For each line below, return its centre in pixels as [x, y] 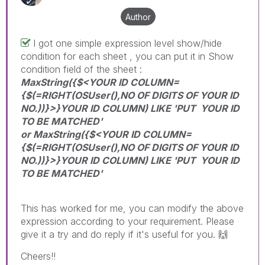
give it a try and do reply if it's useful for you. [119, 234]
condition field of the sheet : [81, 69]
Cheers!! [40, 256]
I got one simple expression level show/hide [127, 43]
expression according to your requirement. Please [127, 221]
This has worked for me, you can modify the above [132, 208]
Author [138, 17]
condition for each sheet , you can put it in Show [127, 56]
